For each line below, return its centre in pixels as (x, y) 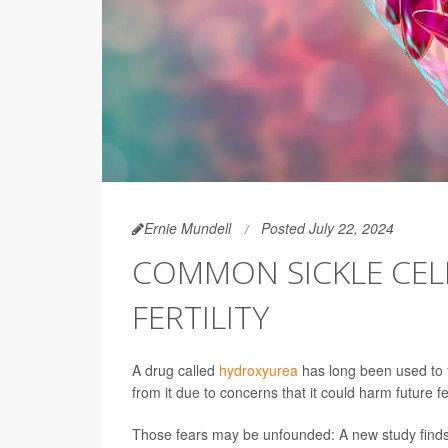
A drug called (175, 370)
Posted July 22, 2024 (327, 228)
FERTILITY (200, 317)
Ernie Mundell (187, 228)
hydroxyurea (258, 370)
